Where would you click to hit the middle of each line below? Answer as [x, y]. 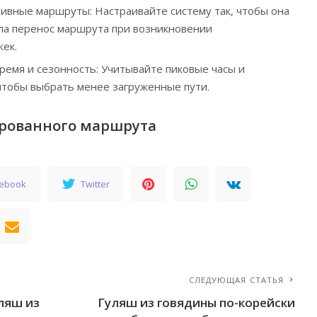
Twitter [96, 184]
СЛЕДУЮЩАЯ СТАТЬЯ [236, 279]
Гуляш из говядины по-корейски [197, 302]
